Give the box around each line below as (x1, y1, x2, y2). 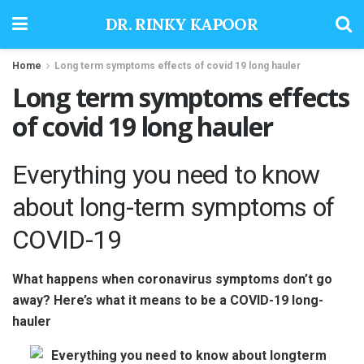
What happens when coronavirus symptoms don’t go (12, 271, 332, 288)
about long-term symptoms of (12, 192, 335, 223)
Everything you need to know (12, 159, 320, 191)
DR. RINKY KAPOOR (105, 14, 258, 34)
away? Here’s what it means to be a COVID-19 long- (12, 292, 323, 309)
